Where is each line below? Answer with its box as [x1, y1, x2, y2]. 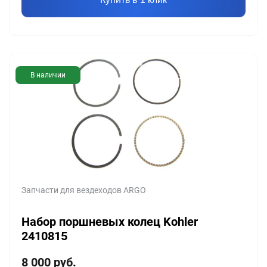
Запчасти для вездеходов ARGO [21, 185, 146, 195]
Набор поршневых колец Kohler [21, 215, 198, 229]
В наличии [30, 71, 66, 79]
